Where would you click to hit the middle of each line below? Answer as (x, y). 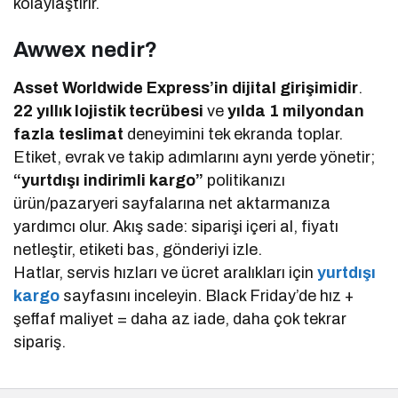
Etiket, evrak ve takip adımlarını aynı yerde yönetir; (195, 158)
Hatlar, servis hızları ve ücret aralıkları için (164, 273)
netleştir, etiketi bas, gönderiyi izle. (138, 250)
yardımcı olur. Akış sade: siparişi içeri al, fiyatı (176, 227)
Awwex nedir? (85, 50)
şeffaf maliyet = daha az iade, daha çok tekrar (180, 319)
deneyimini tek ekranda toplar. (234, 135)
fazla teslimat (69, 135)
